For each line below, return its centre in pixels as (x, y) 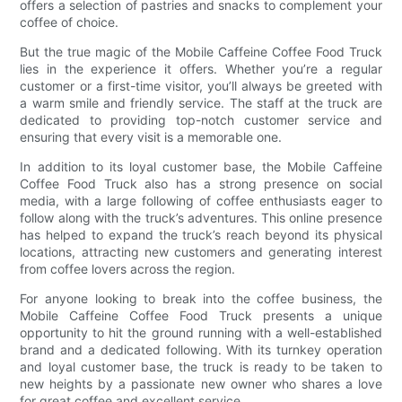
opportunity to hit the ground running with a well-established (201, 332)
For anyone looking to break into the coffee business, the (201, 298)
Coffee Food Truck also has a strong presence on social (201, 183)
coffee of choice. (70, 22)
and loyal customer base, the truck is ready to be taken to (201, 366)
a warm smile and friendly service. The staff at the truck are (201, 102)
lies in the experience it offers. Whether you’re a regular (201, 68)
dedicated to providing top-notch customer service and (201, 119)
